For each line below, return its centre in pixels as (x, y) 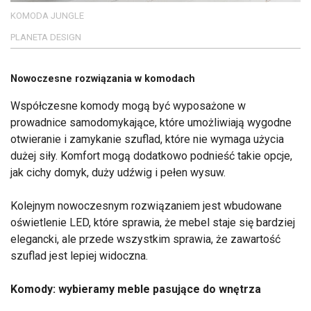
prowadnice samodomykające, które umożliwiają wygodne (151, 122)
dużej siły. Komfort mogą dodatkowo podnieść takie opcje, (151, 155)
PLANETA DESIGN (46, 37)
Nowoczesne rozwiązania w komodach (103, 79)
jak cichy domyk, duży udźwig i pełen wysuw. (119, 172)
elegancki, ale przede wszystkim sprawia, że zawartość (145, 239)
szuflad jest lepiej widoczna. (81, 255)
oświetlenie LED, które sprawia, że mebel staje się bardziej (153, 222)
